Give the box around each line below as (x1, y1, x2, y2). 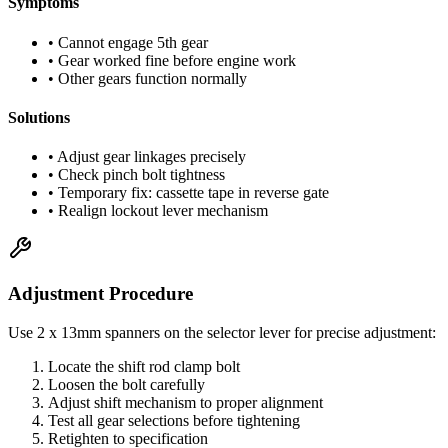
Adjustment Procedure (8, 283, 193, 304)
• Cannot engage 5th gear (48, 33, 208, 51)
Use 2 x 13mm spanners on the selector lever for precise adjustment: (8, 323, 436, 341)
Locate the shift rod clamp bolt (48, 357, 240, 375)
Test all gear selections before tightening (48, 411, 300, 429)
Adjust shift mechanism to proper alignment (48, 393, 323, 411)
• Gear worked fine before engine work (48, 51, 296, 69)
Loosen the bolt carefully (48, 375, 205, 393)
